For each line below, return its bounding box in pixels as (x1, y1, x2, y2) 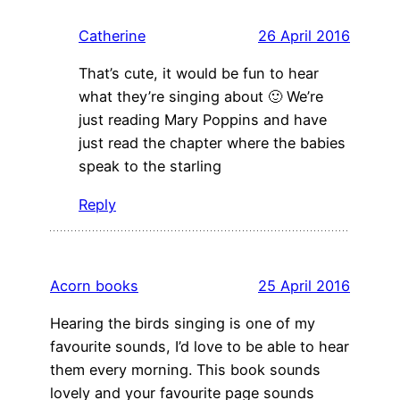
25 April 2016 (258, 276, 350, 295)
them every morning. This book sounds (50, 361, 321, 379)
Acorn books (50, 276, 138, 295)
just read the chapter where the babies (79, 134, 346, 153)
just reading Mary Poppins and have (79, 111, 327, 129)
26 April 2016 (258, 27, 350, 46)
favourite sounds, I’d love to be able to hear (50, 337, 349, 356)
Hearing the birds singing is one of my (50, 314, 315, 333)
